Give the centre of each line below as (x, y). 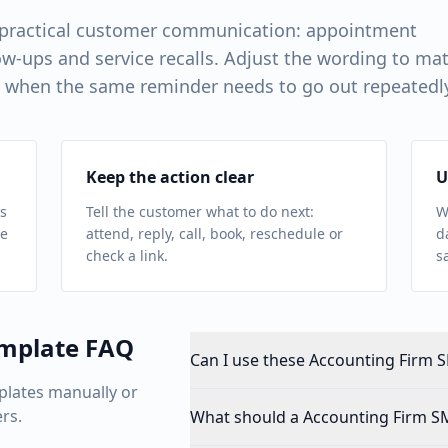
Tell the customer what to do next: (200, 211)
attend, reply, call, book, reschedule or (215, 233)
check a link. (127, 255)
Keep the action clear (170, 177)
